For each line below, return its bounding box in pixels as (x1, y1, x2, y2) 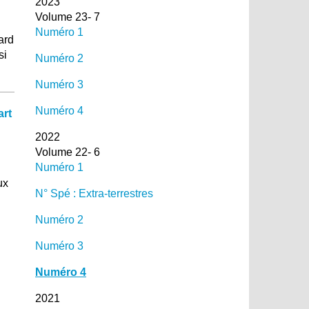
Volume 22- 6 (34, 146, 100, 158)
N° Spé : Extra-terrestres (34, 187, 153, 199)
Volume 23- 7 (34, 10, 100, 23)
